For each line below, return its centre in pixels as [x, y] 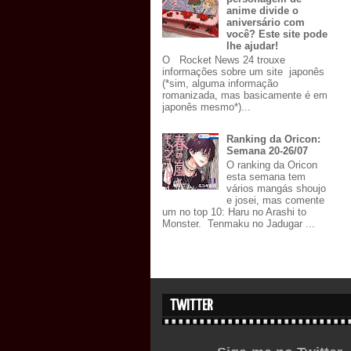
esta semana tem [266, 176]
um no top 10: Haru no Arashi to [234, 212]
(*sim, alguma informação [220, 84]
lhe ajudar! [253, 46]
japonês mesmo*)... [206, 107]
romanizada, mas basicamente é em [245, 96]
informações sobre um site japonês [243, 72]
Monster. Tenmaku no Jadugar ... [239, 223]
